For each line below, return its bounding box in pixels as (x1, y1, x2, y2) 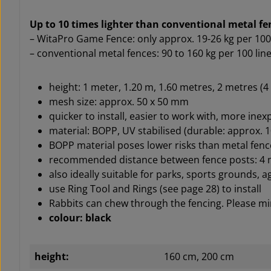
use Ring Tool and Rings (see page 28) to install (49, 182, 261, 196)
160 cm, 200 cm (164, 250, 234, 264)
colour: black (49, 211, 111, 225)
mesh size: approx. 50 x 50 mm (49, 95, 189, 109)
